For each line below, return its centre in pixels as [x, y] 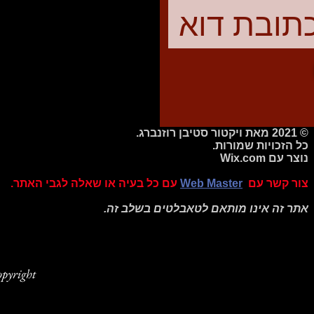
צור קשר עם [278, 183]
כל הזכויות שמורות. [260, 145]
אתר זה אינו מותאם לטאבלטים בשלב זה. [206, 208]
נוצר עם [287, 158]
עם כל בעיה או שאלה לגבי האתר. [94, 183]
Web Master [211, 183]
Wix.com [243, 158]
